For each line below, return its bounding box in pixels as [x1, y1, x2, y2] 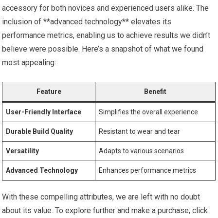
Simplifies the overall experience [99, 108, 199, 116]
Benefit [144, 88, 167, 95]
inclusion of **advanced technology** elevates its [2, 17, 172, 26]
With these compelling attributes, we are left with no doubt [2, 192, 200, 201]
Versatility [6, 147, 39, 155]
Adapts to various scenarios [99, 147, 184, 155]
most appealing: [2, 58, 56, 67]
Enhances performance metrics [99, 166, 197, 174]
